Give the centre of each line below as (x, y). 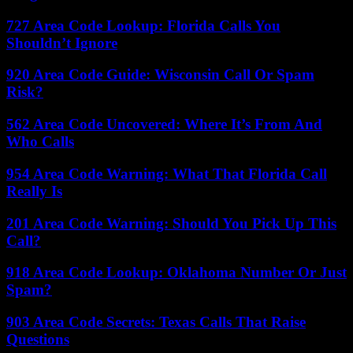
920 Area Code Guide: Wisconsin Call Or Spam (160, 75)
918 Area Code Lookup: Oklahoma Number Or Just (176, 273)
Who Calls (40, 142)
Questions (38, 339)
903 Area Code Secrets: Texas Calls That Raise (156, 322)
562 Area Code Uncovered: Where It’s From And (164, 124)
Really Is (34, 191)
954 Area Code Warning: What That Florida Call (167, 173)
